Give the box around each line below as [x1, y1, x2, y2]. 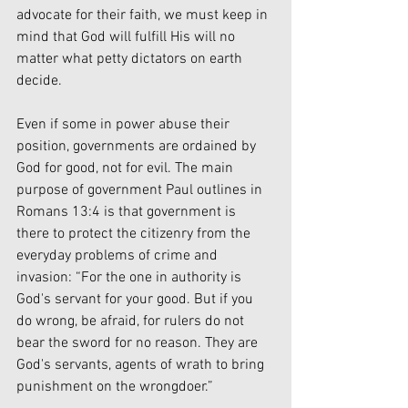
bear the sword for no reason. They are [16, 333, 261, 352]
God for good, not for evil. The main [16, 158, 237, 178]
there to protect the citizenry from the [16, 224, 254, 243]
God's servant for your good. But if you [16, 290, 257, 309]
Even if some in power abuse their [16, 115, 233, 134]
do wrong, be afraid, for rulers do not [16, 311, 248, 331]
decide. [16, 71, 66, 90]
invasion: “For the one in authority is [16, 268, 245, 287]
